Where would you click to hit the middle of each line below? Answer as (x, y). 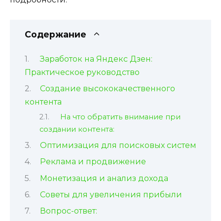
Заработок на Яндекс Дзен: (96, 59)
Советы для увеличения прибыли (111, 195)
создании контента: (77, 129)
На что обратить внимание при (120, 117)
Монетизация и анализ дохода (104, 178)
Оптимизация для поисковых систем (118, 145)
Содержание (55, 35)
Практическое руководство (82, 72)
